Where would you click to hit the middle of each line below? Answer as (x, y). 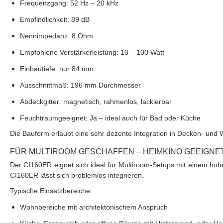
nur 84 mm (75, 69)
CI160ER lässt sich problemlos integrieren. (77, 175)
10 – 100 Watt (141, 53)
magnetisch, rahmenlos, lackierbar (116, 102)
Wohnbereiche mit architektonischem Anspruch (94, 207)
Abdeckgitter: (41, 102)
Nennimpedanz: (45, 36)
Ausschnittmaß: (44, 85)
